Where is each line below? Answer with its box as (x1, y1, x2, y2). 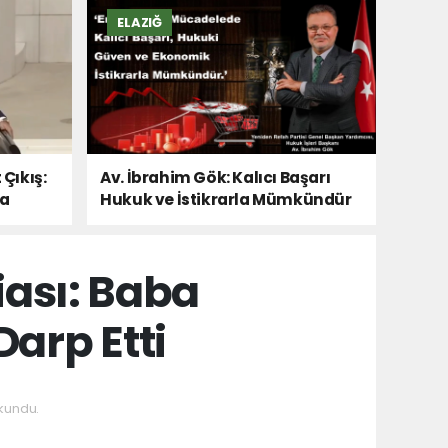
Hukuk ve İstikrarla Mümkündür (100, 188, 352, 210)
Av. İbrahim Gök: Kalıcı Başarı (100, 166, 331, 188)
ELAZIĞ (117, 12, 163, 32)
